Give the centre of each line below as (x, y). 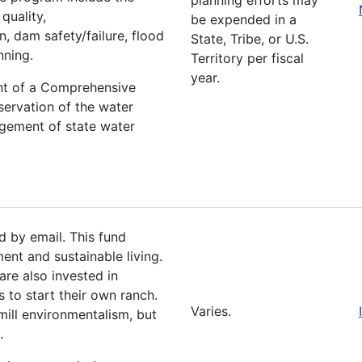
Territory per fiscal (247, 58)
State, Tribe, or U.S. (250, 38)
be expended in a (244, 19)
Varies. (211, 311)
